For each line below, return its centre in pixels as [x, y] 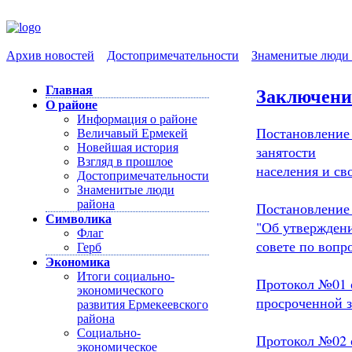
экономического [120, 290]
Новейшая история [128, 147]
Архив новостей [50, 55]
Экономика [78, 262]
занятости [286, 151]
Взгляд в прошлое [125, 161]
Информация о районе [137, 119]
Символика [79, 219]
